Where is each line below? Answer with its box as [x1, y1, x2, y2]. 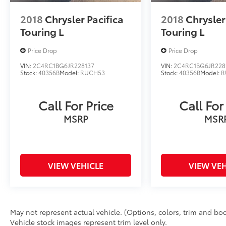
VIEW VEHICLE [48, 159, 104, 172]
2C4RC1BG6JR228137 [33, 61, 94, 70]
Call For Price [38, 96, 114, 114]
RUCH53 [80, 68, 105, 77]
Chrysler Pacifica [45, 12, 124, 26]
